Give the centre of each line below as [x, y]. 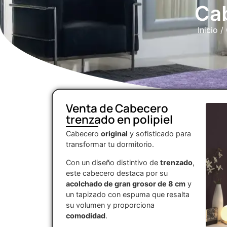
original [114, 134]
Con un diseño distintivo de [113, 162]
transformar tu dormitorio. [110, 144]
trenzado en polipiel [119, 120]
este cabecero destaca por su [117, 173]
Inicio [207, 30]
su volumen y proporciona [110, 205]
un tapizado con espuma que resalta [128, 194]
